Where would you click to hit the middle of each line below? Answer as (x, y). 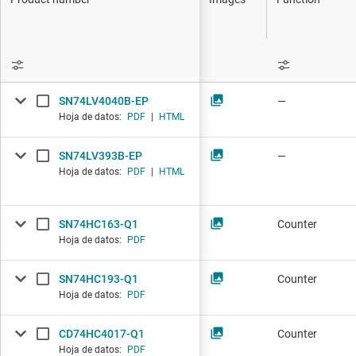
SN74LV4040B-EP (104, 101)
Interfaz (308, 40)
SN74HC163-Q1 (99, 224)
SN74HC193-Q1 (99, 279)
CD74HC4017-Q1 (102, 334)
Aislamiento (317, 75)
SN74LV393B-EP (101, 156)
